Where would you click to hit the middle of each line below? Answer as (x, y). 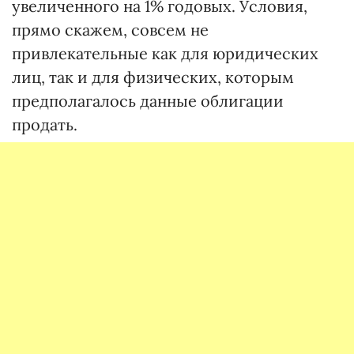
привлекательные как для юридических (165, 53)
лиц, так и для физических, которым (153, 77)
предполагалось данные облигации (148, 101)
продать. (45, 124)
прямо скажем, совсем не (110, 30)
